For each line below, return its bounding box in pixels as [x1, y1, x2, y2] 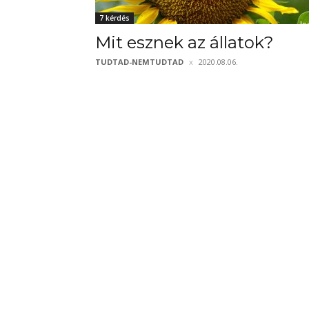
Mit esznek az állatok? [95, 32, 274, 52]
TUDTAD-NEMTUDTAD [95, 57, 183, 67]
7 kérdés [99, 13, 130, 23]
